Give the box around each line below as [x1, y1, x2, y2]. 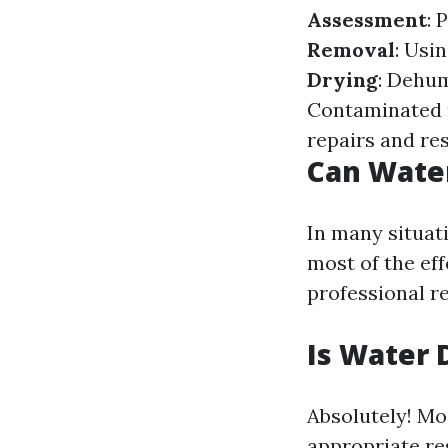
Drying [307, 67, 378, 92]
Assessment [307, 7, 427, 32]
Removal [307, 37, 395, 62]
